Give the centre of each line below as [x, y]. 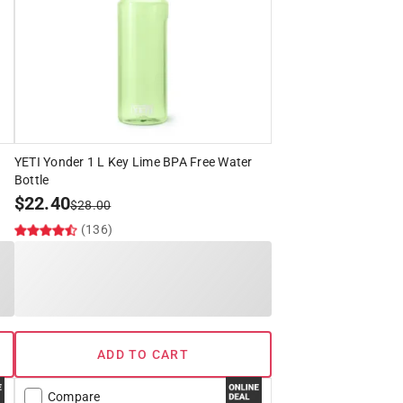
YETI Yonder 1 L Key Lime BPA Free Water [133, 162]
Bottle [31, 180]
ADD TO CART [143, 355]
